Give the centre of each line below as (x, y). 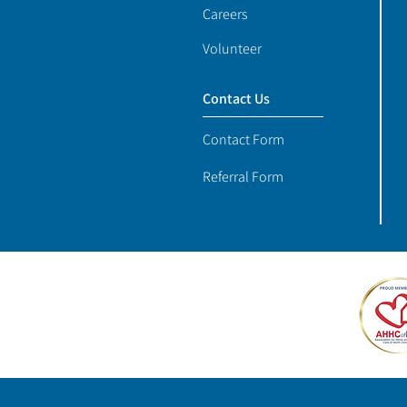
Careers (225, 14)
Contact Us (236, 99)
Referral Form (243, 177)
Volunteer (232, 49)
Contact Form (243, 139)
